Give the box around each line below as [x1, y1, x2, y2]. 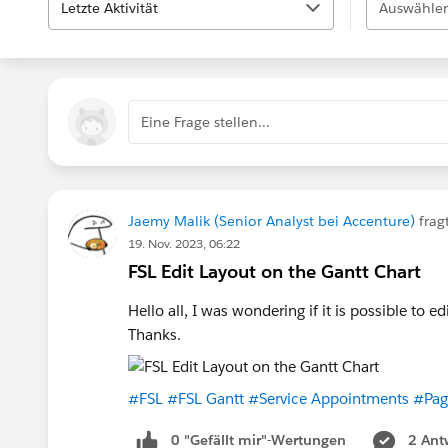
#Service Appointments [248, 389, 409, 408]
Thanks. [128, 325, 181, 344]
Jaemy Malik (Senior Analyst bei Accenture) [128, 212, 415, 230]
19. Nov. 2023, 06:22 [128, 235, 240, 252]
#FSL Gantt [167, 389, 244, 408]
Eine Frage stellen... [141, 113, 270, 131]
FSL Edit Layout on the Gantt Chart [128, 260, 421, 283]
